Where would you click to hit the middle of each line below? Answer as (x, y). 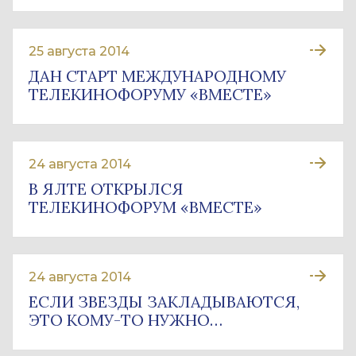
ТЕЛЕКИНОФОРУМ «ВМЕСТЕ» (145, 207)
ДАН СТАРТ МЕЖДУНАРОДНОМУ (157, 76)
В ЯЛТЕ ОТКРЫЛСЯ (106, 189)
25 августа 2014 (79, 51)
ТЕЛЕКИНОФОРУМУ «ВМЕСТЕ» (150, 94)
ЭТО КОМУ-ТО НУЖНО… (126, 320)
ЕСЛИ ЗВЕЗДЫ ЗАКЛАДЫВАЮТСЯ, (164, 302)
